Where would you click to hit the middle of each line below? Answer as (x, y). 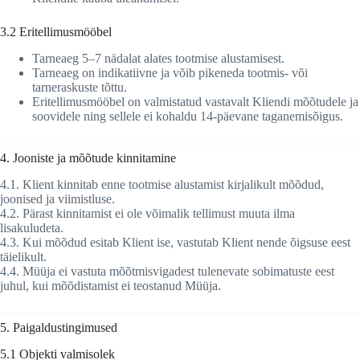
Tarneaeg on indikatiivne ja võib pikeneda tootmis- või (170, 72)
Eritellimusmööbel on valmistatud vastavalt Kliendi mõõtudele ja (195, 101)
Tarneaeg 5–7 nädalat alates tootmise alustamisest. (158, 58)
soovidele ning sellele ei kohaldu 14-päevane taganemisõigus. (188, 116)
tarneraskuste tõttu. (80, 87)
